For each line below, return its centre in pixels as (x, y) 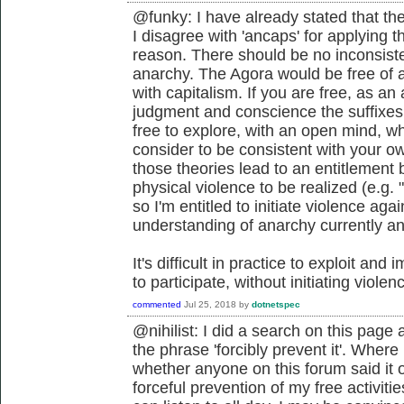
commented (157, 304)
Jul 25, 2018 (210, 304)
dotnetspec (276, 304)
